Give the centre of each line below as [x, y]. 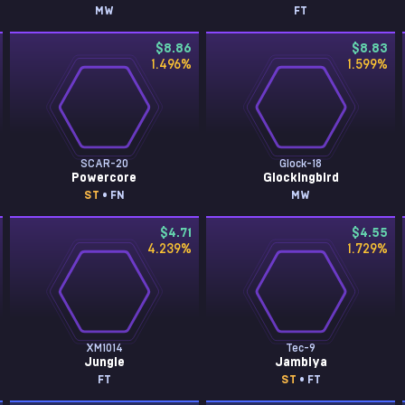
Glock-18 [301, 164]
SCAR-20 [104, 164]
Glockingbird [301, 178]
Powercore [104, 178]
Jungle [104, 363]
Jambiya [301, 363]
